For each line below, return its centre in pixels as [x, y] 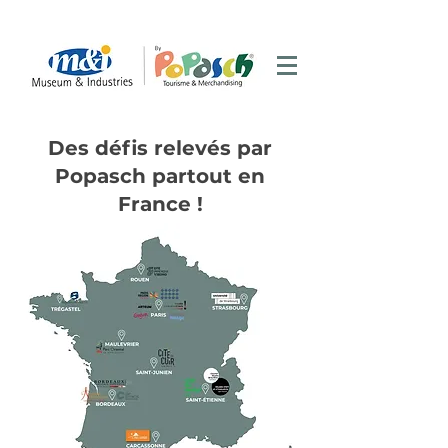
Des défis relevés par [160, 148]
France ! [160, 204]
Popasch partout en [160, 176]
